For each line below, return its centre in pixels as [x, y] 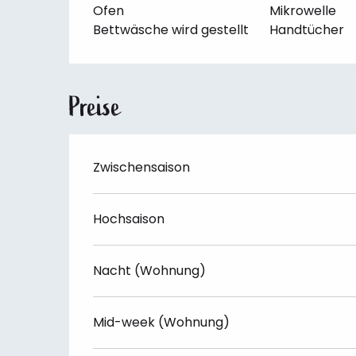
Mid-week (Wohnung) [162, 322]
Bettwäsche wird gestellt [171, 29]
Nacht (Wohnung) [150, 270]
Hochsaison [129, 219]
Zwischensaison [142, 167]
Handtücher [306, 29]
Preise [95, 106]
